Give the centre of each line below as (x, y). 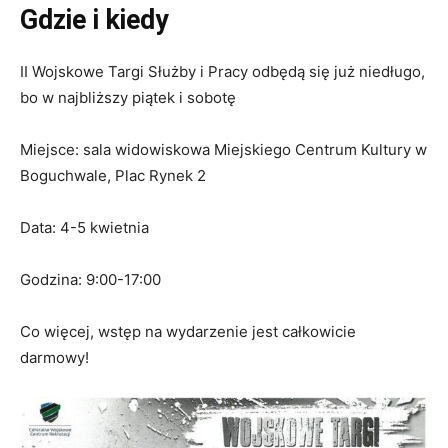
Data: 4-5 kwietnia (84, 227)
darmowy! (54, 357)
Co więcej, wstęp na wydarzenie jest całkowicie (188, 331)
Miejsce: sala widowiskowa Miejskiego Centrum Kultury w (223, 149)
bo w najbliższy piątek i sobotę (128, 97)
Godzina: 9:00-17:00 (90, 279)
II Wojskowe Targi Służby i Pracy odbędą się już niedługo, (222, 71)
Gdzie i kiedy (94, 19)
